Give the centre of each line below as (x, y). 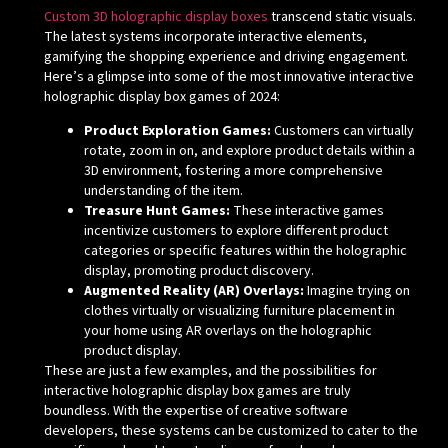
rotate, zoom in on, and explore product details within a (249, 151)
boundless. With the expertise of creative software (195, 411)
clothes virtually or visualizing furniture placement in (239, 311)
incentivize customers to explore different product (235, 231)
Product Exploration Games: (177, 131)
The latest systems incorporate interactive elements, (205, 36)
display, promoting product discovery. (198, 271)
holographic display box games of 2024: (161, 96)
